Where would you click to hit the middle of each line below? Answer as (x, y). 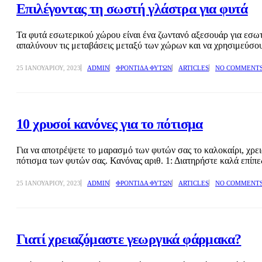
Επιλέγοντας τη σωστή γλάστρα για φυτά (132, 9)
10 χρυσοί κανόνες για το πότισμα (110, 124)
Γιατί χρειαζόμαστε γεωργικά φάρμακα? (129, 239)
